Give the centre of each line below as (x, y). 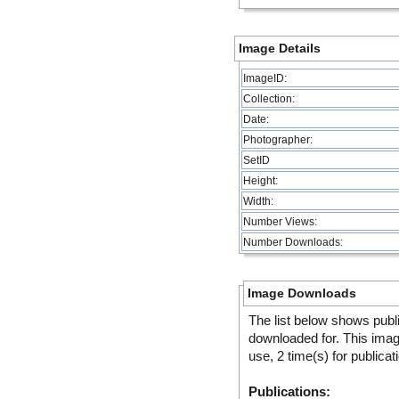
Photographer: (278, 139)
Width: (258, 201)
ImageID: (265, 78)
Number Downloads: (293, 242)
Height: (261, 180)
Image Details (280, 48)
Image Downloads (302, 293)
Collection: (269, 98)
